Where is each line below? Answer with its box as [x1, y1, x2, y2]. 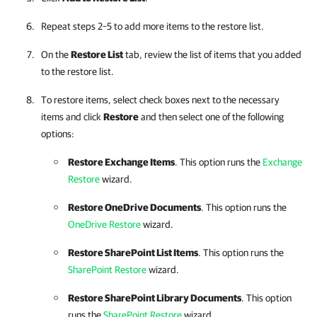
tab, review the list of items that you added [123, 49, 301, 60]
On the [41, 49, 71, 60]
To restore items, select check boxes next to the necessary [41, 94, 279, 105]
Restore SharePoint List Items [68, 247, 198, 258]
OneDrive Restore [68, 219, 141, 230]
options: [41, 128, 74, 139]
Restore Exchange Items [68, 156, 175, 168]
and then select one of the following [139, 111, 284, 122]
